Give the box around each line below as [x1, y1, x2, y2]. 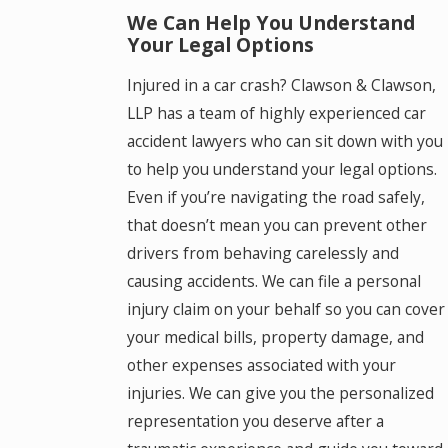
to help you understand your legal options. [126, 158, 437, 181]
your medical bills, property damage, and [126, 326, 424, 349]
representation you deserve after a [126, 410, 384, 433]
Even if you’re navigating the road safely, [126, 186, 425, 209]
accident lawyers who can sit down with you [126, 130, 443, 153]
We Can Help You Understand [126, 8, 415, 36]
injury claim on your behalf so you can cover [126, 298, 445, 321]
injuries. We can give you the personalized [126, 382, 434, 405]
